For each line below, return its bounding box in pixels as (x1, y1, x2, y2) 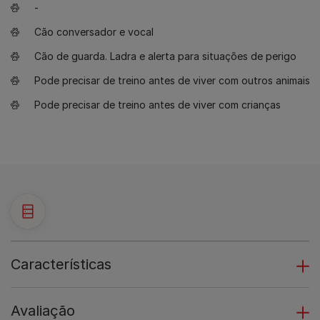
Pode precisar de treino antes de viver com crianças (34, 99, 281, 111)
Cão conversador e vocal (34, 26, 154, 38)
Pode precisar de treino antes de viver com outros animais (34, 74, 310, 86)
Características (11, 256, 111, 273)
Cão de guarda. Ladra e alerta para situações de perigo (34, 50, 296, 62)
